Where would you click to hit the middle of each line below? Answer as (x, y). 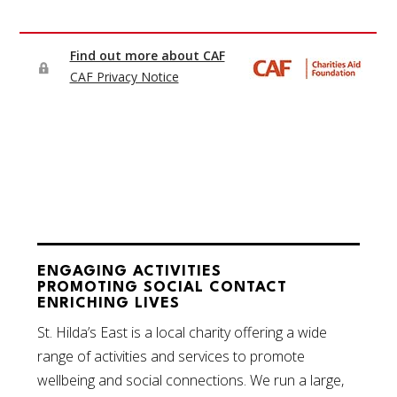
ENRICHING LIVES (109, 304)
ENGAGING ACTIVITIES (130, 272)
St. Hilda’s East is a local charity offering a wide (183, 333)
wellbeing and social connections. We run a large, (191, 381)
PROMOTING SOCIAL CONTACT (163, 288)
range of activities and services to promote (171, 357)
